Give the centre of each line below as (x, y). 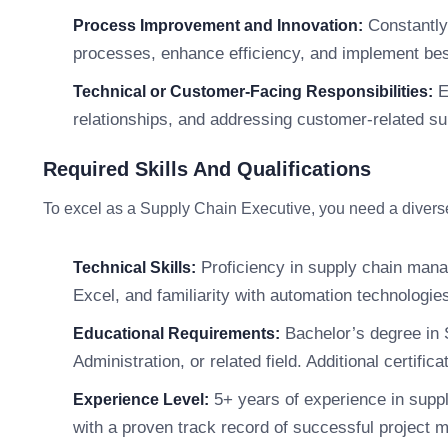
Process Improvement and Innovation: (218, 25)
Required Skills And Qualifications (207, 169)
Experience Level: (141, 399)
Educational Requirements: (176, 333)
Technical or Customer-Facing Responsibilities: (253, 91)
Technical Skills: (134, 267)
